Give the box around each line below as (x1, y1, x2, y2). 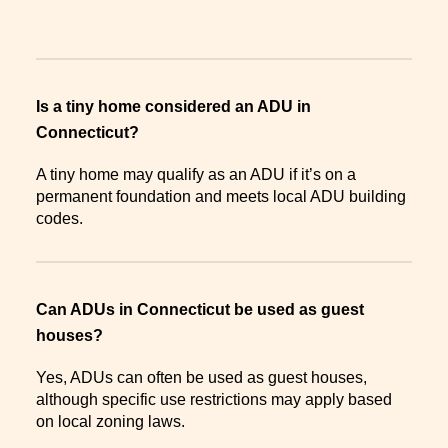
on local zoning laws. (36, 412, 185, 430)
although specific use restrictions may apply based (36, 390, 392, 408)
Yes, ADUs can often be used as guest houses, (36, 368, 367, 386)
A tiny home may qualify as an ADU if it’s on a (36, 165, 356, 183)
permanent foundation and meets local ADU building (36, 187, 406, 205)
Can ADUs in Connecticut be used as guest (36, 300, 364, 318)
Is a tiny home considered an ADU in (36, 98, 311, 116)
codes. (36, 209, 83, 227)
